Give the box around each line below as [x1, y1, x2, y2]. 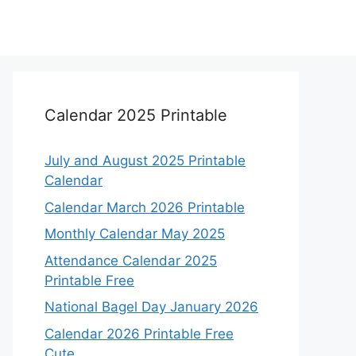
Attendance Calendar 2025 [44, 252, 217, 269]
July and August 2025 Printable [44, 153, 246, 168]
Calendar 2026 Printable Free [44, 325, 234, 342]
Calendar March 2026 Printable [44, 199, 245, 215]
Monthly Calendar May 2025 [44, 226, 225, 242]
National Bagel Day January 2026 [44, 299, 258, 315]
